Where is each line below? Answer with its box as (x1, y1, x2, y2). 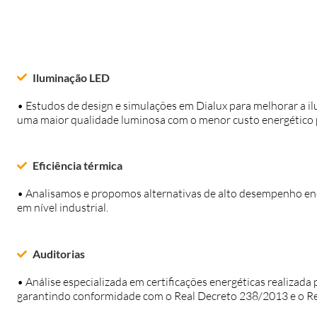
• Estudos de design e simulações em (16, 98, 196, 113)
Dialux (195, 98, 227, 113)
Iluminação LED (33, 70, 110, 84)
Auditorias (33, 247, 86, 261)
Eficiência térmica (33, 158, 123, 173)
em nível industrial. (16, 200, 108, 215)
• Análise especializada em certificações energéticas (16, 275, 267, 289)
